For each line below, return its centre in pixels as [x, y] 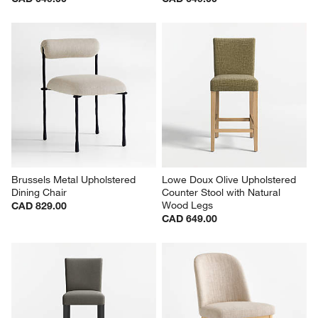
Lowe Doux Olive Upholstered [230, 180]
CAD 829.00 [39, 206]
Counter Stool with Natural [223, 193]
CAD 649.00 [190, 219]
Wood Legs [187, 205]
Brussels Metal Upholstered [75, 180]
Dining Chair [39, 193]
